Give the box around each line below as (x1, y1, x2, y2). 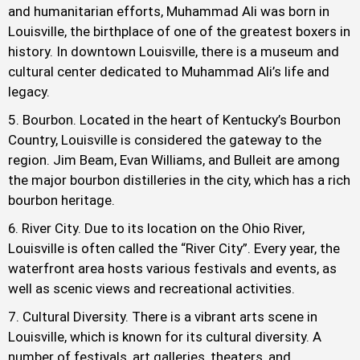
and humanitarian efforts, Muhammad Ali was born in (8, 3, 329, 20)
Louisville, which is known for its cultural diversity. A (8, 329, 321, 346)
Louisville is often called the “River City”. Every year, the (8, 240, 340, 257)
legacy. (8, 84, 50, 100)
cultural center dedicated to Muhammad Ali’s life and (8, 63, 329, 80)
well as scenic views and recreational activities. (8, 280, 295, 297)
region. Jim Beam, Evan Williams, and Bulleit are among (8, 152, 340, 169)
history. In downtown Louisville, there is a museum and (8, 43, 339, 60)
